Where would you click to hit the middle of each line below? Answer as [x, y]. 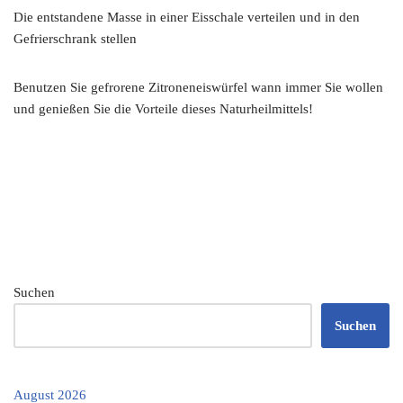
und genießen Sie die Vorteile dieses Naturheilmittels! [163, 108]
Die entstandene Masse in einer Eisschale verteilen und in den [187, 17]
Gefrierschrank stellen [75, 38]
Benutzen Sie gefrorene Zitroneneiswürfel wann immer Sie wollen [198, 87]
